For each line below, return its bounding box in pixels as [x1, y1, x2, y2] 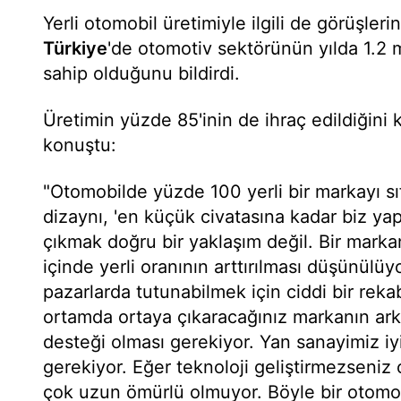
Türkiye [43, 38, 107, 59]
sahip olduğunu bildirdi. [43, 63, 240, 84]
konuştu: [43, 134, 116, 156]
